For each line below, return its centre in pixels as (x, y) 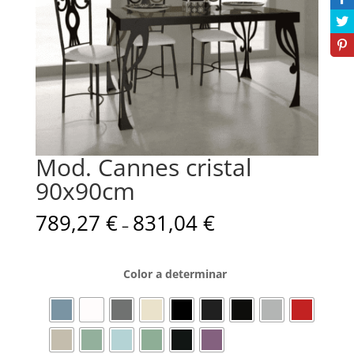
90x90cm (85, 191)
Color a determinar (175, 274)
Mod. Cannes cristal (143, 168)
